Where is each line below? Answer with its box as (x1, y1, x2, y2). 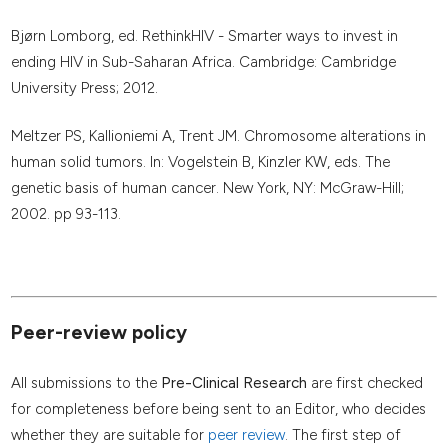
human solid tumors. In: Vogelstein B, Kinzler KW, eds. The (10, 152, 390, 171)
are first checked (306, 374, 423, 393)
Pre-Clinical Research (160, 374, 307, 393)
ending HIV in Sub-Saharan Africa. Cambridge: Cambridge (10, 53, 396, 72)
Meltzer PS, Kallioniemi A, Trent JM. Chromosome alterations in (10, 126, 426, 145)
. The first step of (284, 426, 401, 445)
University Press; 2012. (10, 79, 158, 98)
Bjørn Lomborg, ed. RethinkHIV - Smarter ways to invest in (10, 27, 398, 46)
